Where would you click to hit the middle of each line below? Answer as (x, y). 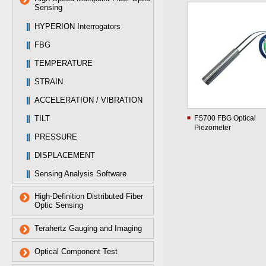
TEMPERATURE (64, 63)
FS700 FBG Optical (225, 118)
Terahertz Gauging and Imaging (88, 228)
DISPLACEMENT (65, 155)
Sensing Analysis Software (80, 174)
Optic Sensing (59, 205)
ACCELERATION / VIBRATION (88, 100)
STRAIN (49, 82)
